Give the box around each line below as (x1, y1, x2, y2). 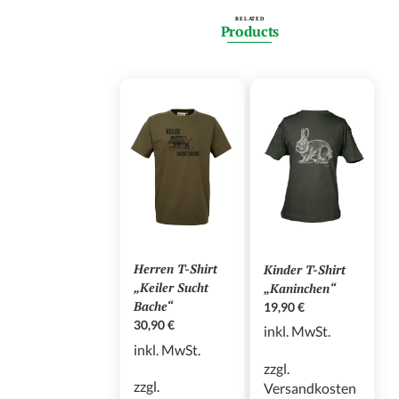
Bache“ (134, 297, 174, 315)
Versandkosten (263, 379, 356, 396)
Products (220, 21, 280, 42)
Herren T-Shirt (134, 260, 218, 278)
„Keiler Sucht (134, 279, 209, 297)
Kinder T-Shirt (263, 260, 346, 278)
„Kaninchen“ (263, 279, 336, 297)
